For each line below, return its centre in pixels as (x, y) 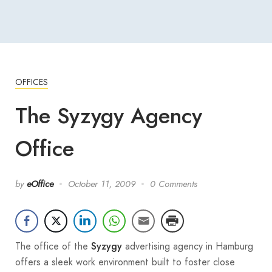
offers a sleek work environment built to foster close (125, 262)
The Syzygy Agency (109, 116)
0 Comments (174, 184)
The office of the (53, 246)
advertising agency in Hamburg (188, 246)
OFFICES (32, 82)
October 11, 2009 (102, 184)
